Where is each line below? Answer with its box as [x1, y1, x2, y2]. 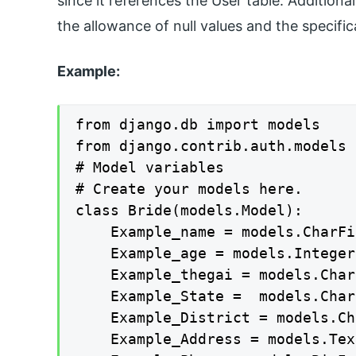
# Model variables [75, 158, 224, 176]
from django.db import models [75, 115, 320, 133]
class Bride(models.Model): [75, 201, 303, 219]
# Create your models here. [75, 180, 303, 197]
